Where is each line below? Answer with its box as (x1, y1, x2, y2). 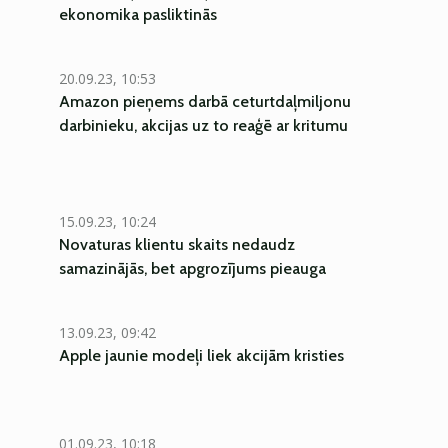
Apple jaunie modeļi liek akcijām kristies (59, 346, 344, 365)
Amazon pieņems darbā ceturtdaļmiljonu (59, 92, 351, 111)
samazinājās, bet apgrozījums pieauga (59, 259, 326, 278)
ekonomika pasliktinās (59, 5, 217, 24)
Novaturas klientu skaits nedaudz (59, 235, 295, 254)
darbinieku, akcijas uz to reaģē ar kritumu (59, 116, 348, 135)
